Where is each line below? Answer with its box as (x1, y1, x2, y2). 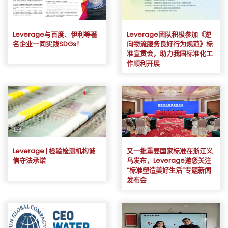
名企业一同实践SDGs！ (13, 39, 83, 49)
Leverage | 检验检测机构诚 (13, 146, 95, 156)
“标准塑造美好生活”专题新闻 (127, 165, 211, 175)
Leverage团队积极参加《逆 (127, 29, 211, 39)
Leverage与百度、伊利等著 (13, 29, 97, 39)
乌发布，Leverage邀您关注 (127, 155, 211, 165)
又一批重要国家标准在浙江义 (127, 146, 213, 156)
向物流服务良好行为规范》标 (127, 39, 213, 49)
